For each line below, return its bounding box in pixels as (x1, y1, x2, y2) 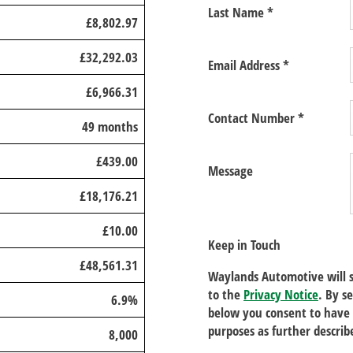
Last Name (208, 3, 267, 21)
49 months (82, 117, 138, 136)
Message (208, 162, 253, 180)
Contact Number (208, 109, 298, 127)
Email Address (208, 56, 283, 74)
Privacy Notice (243, 285, 318, 303)
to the (208, 285, 243, 303)
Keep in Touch (208, 236, 281, 254)
